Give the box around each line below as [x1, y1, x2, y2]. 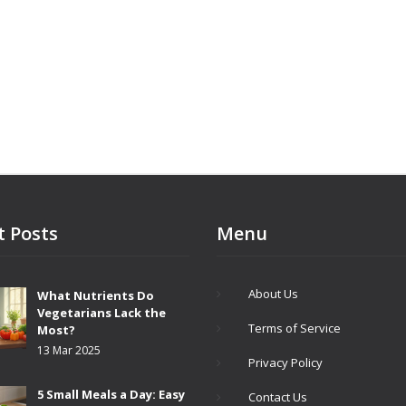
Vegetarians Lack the [37, 304, 166, 321]
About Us [248, 285, 298, 302]
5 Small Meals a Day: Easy [37, 386, 185, 402]
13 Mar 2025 [37, 343, 101, 358]
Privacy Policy [248, 354, 323, 371]
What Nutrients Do [37, 287, 154, 304]
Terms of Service [248, 320, 341, 336]
